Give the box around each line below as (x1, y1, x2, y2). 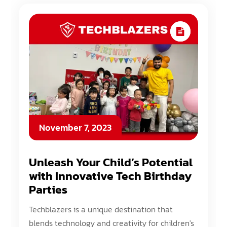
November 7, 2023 (39, 121, 112, 134)
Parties (29, 181, 68, 198)
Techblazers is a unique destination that (29, 203, 173, 215)
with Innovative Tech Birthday (29, 167, 192, 184)
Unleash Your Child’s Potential (29, 154, 193, 171)
